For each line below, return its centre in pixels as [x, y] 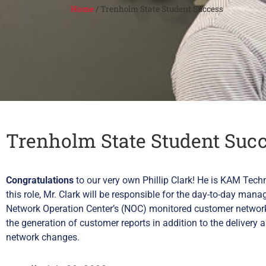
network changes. [43, 237]
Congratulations [40, 180]
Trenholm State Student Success [162, 9]
